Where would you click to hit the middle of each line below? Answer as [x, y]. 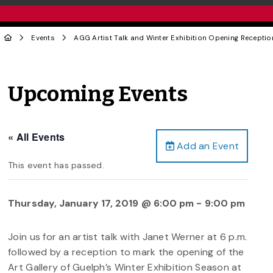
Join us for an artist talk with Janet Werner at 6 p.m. [128, 236]
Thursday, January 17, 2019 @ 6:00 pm [101, 203]
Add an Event [207, 146]
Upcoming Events [98, 94]
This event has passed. [56, 165]
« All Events [37, 136]
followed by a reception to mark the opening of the [126, 252]
